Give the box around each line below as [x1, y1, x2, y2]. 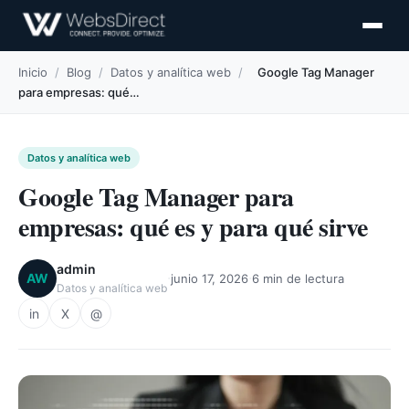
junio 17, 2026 [171, 270, 248, 286]
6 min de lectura [252, 270, 344, 286]
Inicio [18, 65, 47, 79]
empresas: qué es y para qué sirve [18, 208, 368, 246]
